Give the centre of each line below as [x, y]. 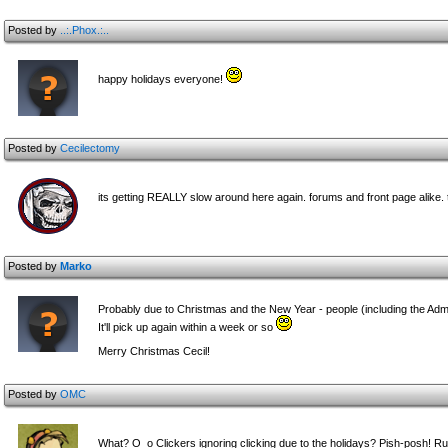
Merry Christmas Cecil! [154, 351]
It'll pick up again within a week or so [187, 327]
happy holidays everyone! [162, 79]
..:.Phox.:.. [84, 30]
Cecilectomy [90, 148]
